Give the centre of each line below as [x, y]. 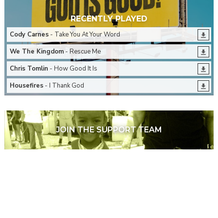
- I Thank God [64, 86]
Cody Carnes [29, 35]
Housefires [26, 86]
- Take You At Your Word [84, 35]
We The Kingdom [36, 52]
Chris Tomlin [29, 69]
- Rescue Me [82, 52]
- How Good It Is [73, 69]
